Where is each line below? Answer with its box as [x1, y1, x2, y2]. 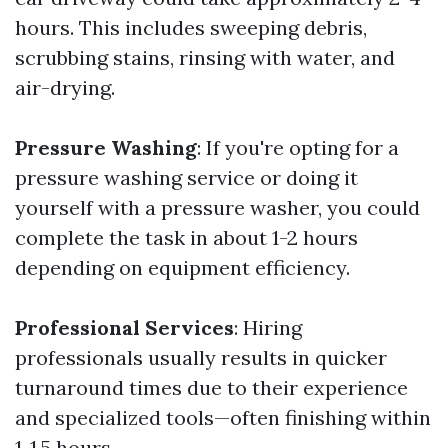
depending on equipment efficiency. [15, 255, 350, 280]
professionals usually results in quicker [15, 345, 387, 370]
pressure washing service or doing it [15, 165, 358, 190]
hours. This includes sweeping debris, [15, 15, 367, 40]
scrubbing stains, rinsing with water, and [15, 45, 395, 70]
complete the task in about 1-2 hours [15, 225, 358, 250]
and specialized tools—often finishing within [15, 405, 431, 430]
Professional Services [15, 315, 234, 340]
